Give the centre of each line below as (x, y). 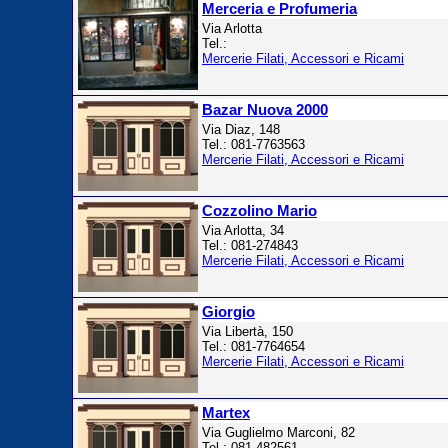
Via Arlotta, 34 (243, 230)
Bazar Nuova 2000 (265, 109)
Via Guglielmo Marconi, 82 (278, 432)
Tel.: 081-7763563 (253, 144)
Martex (226, 412)
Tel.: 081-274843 (250, 245)
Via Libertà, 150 (247, 331)
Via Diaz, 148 (241, 129)
